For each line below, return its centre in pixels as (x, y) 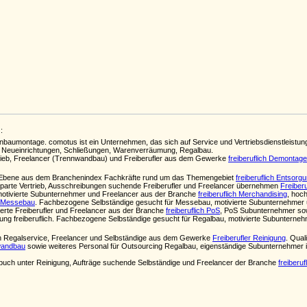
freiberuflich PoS (193, 210)
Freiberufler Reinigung (249, 238)
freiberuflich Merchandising (243, 194)
